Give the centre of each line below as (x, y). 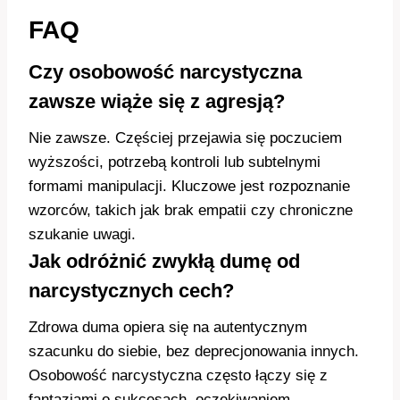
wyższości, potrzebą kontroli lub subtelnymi (175, 162)
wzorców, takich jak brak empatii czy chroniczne (191, 210)
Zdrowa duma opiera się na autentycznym (168, 327)
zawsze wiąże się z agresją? (157, 101)
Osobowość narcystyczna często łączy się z (178, 375)
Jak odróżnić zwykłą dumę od (164, 261)
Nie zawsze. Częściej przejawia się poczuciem (185, 138)
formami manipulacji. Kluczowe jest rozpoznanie (189, 186)
